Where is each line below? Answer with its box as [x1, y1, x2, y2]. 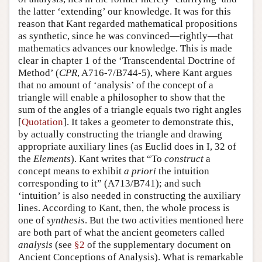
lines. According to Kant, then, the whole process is [18, 202, 230, 213]
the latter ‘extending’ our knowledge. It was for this [18, 5, 231, 17]
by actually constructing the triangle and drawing [18, 128, 222, 140]
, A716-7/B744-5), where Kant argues [77, 67, 232, 78]
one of [18, 214, 47, 226]
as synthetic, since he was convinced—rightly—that [18, 30, 233, 42]
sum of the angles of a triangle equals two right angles [18, 104, 242, 115]
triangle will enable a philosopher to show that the [18, 91, 225, 103]
